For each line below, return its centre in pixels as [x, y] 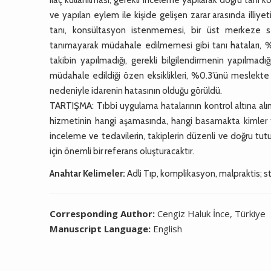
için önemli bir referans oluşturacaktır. [122, 151]
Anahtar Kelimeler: [88, 173]
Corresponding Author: [104, 213]
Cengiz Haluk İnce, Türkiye [212, 213]
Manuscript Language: [102, 228]
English [168, 228]
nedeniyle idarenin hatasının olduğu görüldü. [136, 90]
